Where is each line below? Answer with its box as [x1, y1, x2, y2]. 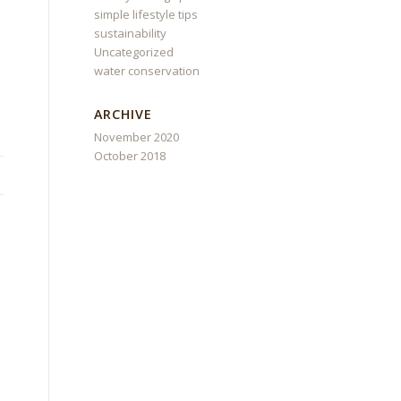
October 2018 [94, 148, 166, 164]
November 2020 [94, 129, 180, 145]
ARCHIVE [94, 106, 153, 123]
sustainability [94, 25, 167, 41]
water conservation [94, 63, 200, 79]
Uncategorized [94, 44, 175, 60]
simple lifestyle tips [94, 6, 199, 22]
